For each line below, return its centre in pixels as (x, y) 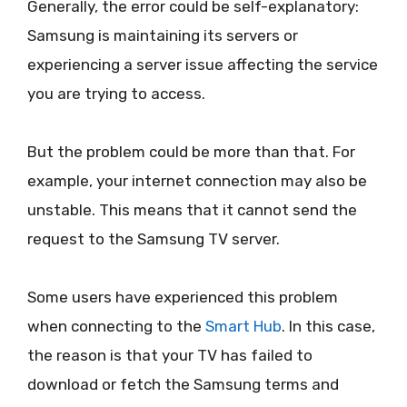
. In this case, (328, 327)
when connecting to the (116, 327)
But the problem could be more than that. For (191, 151)
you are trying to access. (116, 93)
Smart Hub (243, 327)
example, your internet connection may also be (197, 180)
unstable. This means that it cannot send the (192, 209)
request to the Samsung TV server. (154, 238)
